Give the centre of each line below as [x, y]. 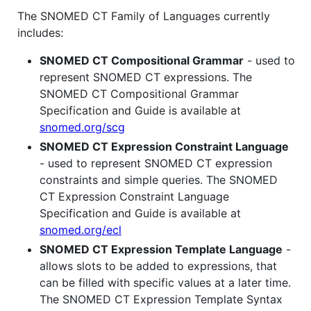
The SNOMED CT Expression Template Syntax [161, 300]
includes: [40, 33]
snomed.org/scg [82, 127]
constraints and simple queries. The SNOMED [159, 180]
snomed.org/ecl [81, 230]
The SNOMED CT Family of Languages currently [144, 16]
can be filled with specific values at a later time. [165, 283]
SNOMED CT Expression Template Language [161, 250]
